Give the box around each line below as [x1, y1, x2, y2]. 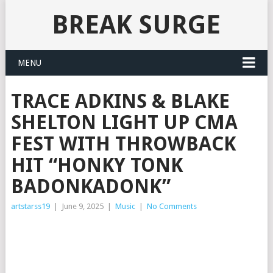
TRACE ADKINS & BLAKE [10, 90, 230, 113]
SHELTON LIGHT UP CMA [10, 111, 238, 134]
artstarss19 [10, 202, 50, 211]
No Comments [146, 202, 197, 211]
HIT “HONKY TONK [10, 154, 183, 177]
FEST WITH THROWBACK [10, 132, 236, 155]
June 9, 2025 [61, 202, 104, 211]
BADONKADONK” [10, 175, 171, 198]
